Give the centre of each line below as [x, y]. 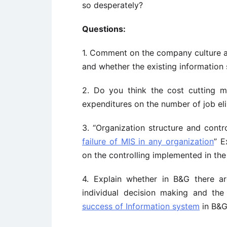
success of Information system [141, 206]
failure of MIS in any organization [148, 141]
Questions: [104, 29]
